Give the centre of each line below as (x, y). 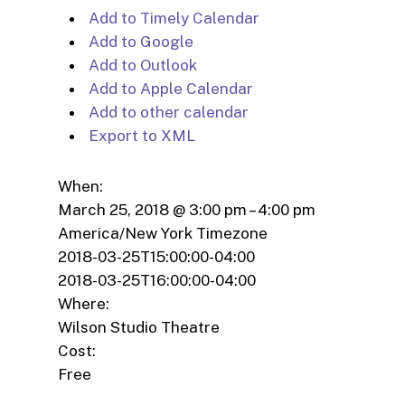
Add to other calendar (167, 112)
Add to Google (139, 41)
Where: (84, 303)
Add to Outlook (141, 65)
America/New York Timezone (163, 233)
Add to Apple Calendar (169, 88)
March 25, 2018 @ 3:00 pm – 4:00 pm (187, 209)
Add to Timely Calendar (172, 18)
